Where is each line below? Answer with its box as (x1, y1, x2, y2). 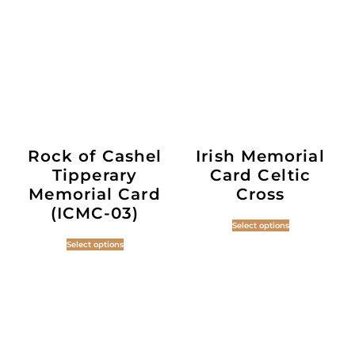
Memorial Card (29, 184, 161, 204)
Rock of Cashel (27, 146, 162, 166)
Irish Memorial (196, 146, 325, 166)
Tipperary (52, 165, 137, 185)
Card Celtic (209, 165, 311, 185)
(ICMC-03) (50, 203, 139, 223)
